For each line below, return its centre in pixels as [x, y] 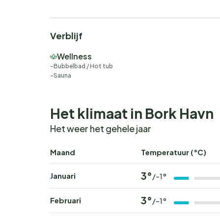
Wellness [74, 56]
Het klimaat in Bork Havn [132, 113]
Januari [63, 176]
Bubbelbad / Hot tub [83, 66]
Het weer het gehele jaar [101, 129]
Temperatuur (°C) [174, 152]
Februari [66, 200]
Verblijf [66, 36]
